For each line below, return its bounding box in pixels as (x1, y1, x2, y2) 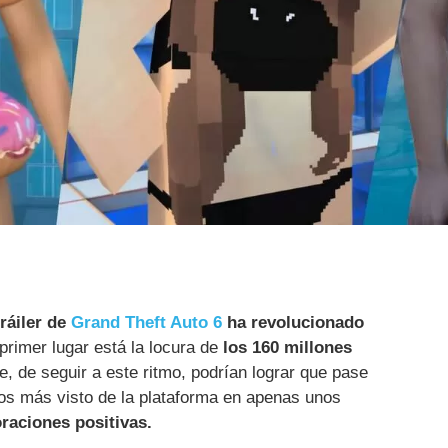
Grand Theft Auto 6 (71, 313, 222, 333)
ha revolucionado (222, 313, 364, 333)
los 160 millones (223, 338, 352, 358)
